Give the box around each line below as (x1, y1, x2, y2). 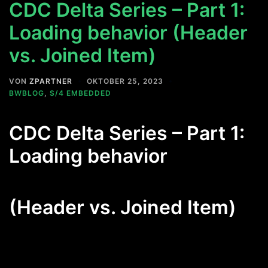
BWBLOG (9, 88, 44, 98)
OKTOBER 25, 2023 (87, 76, 163, 86)
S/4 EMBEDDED (50, 88, 111, 98)
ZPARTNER (29, 76, 72, 86)
